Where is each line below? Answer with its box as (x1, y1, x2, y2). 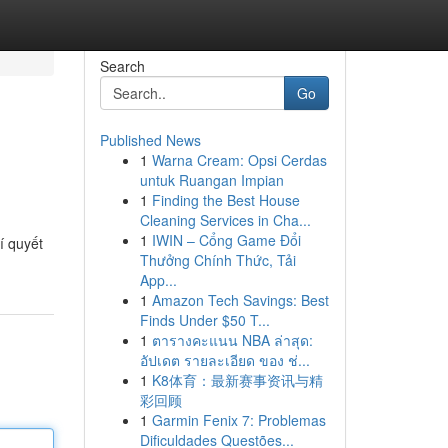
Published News (99, 130, 201, 150)
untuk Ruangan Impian (139, 170, 284, 190)
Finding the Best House (151, 190, 300, 210)
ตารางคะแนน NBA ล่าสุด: (151, 330, 313, 350)
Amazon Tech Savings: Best (151, 290, 329, 310)
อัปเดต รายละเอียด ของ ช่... (139, 350, 310, 370)
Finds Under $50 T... (139, 310, 270, 330)
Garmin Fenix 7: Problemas (151, 410, 326, 430)
